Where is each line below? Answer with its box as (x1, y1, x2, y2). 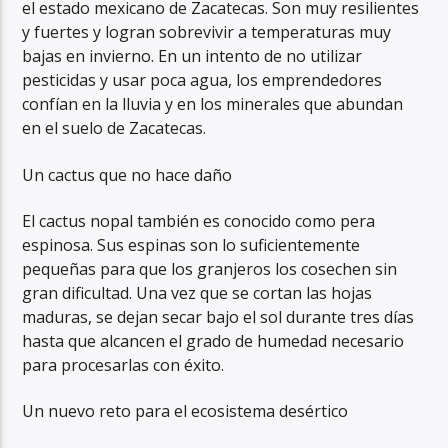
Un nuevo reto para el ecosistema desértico (22, 400, 349, 423)
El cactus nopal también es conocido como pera (22, 209, 376, 232)
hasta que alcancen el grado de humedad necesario (22, 329, 405, 352)
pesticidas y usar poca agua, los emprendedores (22, 69, 383, 92)
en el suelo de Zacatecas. (22, 117, 207, 140)
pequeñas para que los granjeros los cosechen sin (22, 257, 398, 280)
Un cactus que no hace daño (22, 163, 233, 186)
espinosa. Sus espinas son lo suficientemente (22, 233, 361, 256)
